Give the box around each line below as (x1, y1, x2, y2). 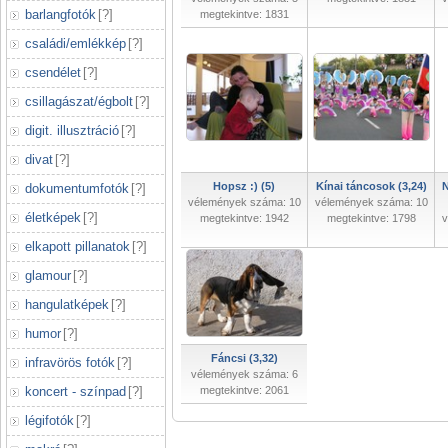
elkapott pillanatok (25, 239, 130, 254)
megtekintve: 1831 (199, 8, 289, 20)
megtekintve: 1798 (326, 212, 416, 224)
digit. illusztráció (25, 123, 119, 138)
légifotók (25, 413, 74, 428)
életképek (25, 210, 81, 225)
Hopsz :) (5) (213, 180, 275, 192)
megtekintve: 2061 (199, 384, 289, 396)
